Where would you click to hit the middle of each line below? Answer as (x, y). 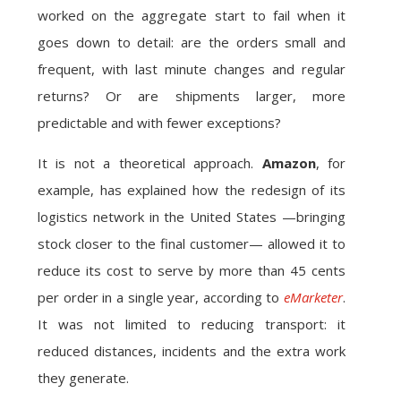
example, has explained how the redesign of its (192, 190)
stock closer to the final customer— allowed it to (192, 243)
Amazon (289, 163)
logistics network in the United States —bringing (192, 217)
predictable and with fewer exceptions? (159, 123)
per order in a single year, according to (161, 297)
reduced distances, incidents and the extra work (192, 351)
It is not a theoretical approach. (150, 163)
